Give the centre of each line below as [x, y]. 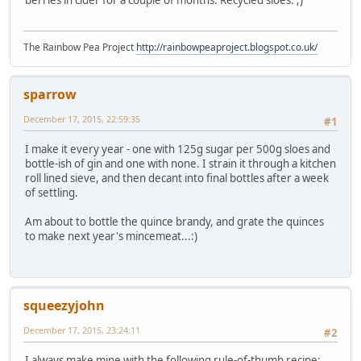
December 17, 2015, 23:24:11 [82, 330]
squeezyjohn [64, 305]
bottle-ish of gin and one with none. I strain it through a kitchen [180, 164]
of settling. [52, 193]
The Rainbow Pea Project [80, 48]
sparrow [50, 95]
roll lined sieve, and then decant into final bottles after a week [177, 178]
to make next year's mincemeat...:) [111, 237]
